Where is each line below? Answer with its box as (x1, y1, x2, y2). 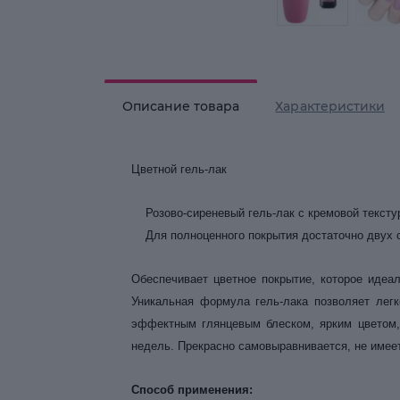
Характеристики (275, 98, 385, 114)
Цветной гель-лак (131, 162, 227, 176)
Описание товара (122, 98, 240, 114)
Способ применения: (131, 383, 253, 396)
